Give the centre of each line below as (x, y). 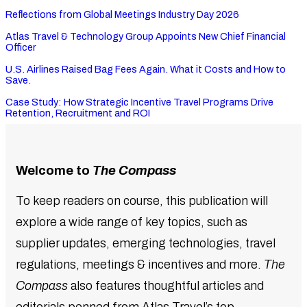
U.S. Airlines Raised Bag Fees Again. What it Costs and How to (146, 69)
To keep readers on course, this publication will (142, 201)
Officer (21, 47)
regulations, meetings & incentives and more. (140, 265)
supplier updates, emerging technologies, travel (146, 244)
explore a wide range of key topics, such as (132, 222)
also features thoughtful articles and (166, 286)
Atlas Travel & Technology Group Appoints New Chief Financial (146, 36)
